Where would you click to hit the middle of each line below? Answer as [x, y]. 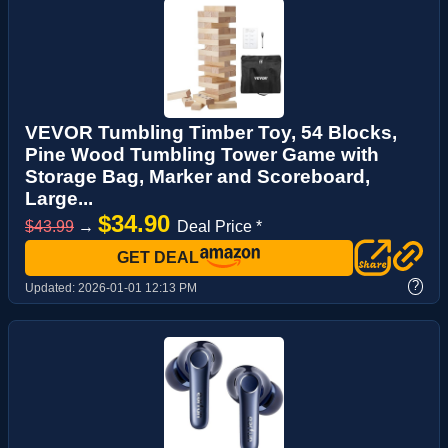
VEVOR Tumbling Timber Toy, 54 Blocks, [211, 132]
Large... [59, 198]
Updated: [51, 287]
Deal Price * [219, 226]
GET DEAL [158, 257]
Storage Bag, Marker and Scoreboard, [197, 176]
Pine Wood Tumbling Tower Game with [202, 154]
